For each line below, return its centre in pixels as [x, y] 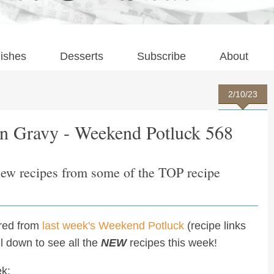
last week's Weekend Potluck [113, 225]
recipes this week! [173, 243]
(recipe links [215, 225]
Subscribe [161, 56]
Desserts [82, 56]
